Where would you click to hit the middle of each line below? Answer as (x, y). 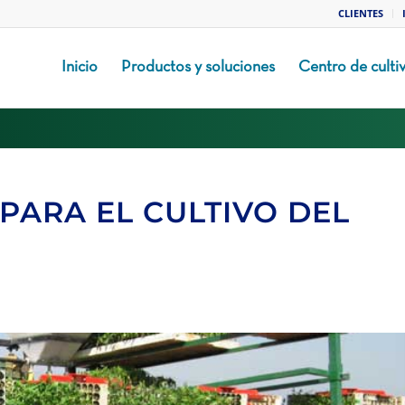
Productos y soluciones (198, 67)
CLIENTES (361, 13)
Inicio (79, 67)
